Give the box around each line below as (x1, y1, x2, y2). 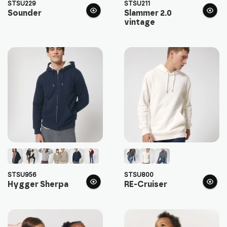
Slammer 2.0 (124, 9, 172, 17)
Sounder (8, 9, 42, 17)
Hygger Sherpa (8, 180, 68, 188)
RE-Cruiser (124, 180, 167, 188)
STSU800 (124, 170, 154, 178)
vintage (124, 18, 155, 26)
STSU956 (8, 170, 36, 178)
